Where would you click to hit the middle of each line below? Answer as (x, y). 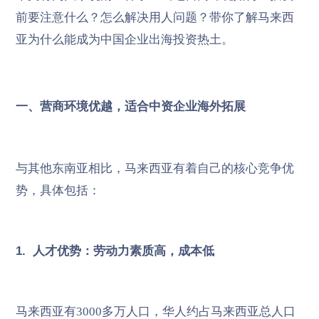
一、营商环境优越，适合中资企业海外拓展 (130, 107)
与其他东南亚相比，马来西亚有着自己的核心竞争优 (155, 169)
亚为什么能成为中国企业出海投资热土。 (124, 39)
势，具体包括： (58, 191)
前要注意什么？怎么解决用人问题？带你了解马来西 (155, 17)
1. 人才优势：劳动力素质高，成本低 (115, 251)
